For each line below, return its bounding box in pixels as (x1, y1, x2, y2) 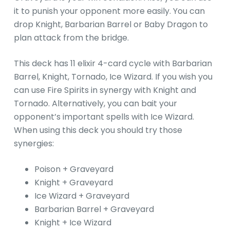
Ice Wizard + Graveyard (34, 190, 129, 202)
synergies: (13, 138, 54, 150)
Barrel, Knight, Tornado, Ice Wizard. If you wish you (13, 71, 213, 83)
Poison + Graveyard (34, 163, 113, 176)
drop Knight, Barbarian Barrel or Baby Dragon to (13, 18, 208, 31)
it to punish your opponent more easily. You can (13, 5, 205, 17)
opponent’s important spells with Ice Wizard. (13, 111, 194, 123)
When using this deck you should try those (13, 124, 182, 137)
